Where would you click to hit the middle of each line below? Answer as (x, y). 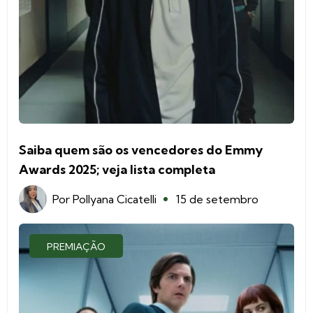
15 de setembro (217, 199)
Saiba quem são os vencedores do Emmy (141, 150)
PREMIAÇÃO (76, 246)
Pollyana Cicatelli (115, 199)
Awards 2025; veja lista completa (117, 169)
